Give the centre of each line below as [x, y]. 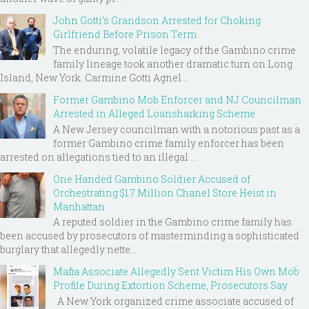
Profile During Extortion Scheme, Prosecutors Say [170, 286]
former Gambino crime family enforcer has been [169, 143]
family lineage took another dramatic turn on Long [173, 63]
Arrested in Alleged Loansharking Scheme [154, 113]
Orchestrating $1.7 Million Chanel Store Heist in [165, 192]
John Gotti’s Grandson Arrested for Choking [157, 21]
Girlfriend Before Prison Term [125, 34]
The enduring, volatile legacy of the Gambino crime [175, 50]
